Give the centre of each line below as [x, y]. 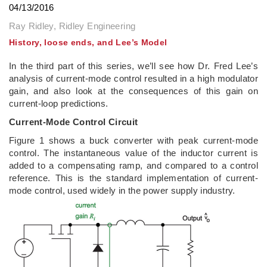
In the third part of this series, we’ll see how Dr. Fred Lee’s [133, 66]
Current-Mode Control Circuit [74, 122]
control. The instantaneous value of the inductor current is [133, 153]
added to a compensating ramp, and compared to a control [133, 165]
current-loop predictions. [59, 103]
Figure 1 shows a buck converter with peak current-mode [133, 140]
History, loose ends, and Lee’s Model [88, 42]
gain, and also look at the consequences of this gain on [133, 91]
